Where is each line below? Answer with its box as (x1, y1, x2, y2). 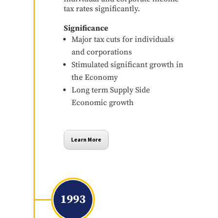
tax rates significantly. (63, 3, 140, 14)
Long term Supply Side (71, 85, 150, 95)
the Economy (71, 72, 118, 82)
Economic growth (71, 97, 134, 108)
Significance (63, 23, 108, 33)
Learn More (71, 135, 101, 143)
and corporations (71, 47, 132, 57)
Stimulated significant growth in (71, 59, 183, 70)
